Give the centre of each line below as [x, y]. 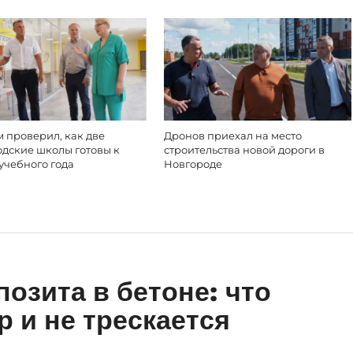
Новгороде [193, 164]
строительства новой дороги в [245, 150]
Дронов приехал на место [233, 136]
